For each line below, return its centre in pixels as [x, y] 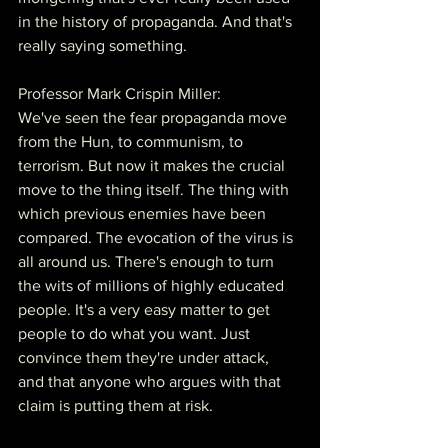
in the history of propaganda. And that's [157, 21]
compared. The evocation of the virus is [157, 237]
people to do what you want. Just [136, 333]
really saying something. [102, 45]
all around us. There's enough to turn [148, 261]
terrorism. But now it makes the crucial [153, 165]
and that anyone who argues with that [151, 381]
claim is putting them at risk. [115, 405]
